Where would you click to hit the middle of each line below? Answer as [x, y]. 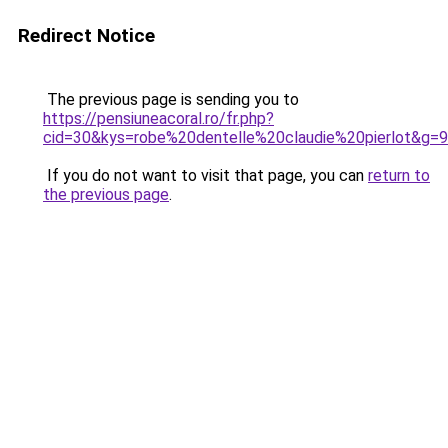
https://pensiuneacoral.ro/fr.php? [158, 118]
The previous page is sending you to [171, 99]
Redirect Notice [86, 35]
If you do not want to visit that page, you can [205, 175]
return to [399, 175]
